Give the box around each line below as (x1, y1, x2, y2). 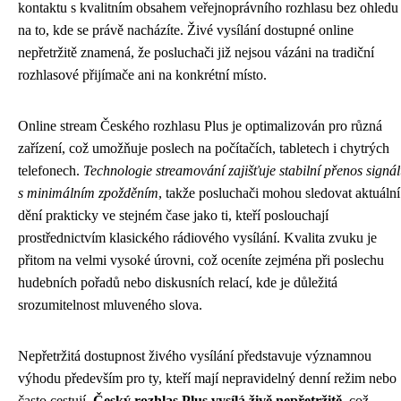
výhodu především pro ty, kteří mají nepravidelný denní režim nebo (18, 371, 397, 386)
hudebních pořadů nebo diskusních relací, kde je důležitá (18, 275, 337, 290)
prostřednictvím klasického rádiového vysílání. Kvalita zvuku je (18, 230, 377, 245)
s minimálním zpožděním (18, 185, 158, 200)
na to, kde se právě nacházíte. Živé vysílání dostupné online (18, 22, 354, 38)
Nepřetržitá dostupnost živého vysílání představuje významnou (18, 348, 371, 363)
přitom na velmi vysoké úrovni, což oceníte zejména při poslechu (18, 252, 384, 268)
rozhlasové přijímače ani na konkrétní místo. (18, 67, 267, 82)
